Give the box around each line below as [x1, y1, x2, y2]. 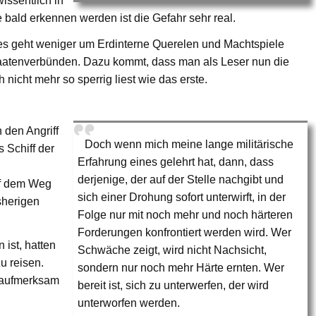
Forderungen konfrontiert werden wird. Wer [78, 226, 292, 239]
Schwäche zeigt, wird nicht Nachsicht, [78, 244, 267, 257]
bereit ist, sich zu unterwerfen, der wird [78, 279, 269, 292]
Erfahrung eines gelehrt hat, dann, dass [78, 156, 274, 169]
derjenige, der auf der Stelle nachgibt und [78, 174, 284, 186]
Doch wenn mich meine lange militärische [85, 138, 294, 151]
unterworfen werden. [78, 297, 181, 310]
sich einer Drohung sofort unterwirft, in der [78, 191, 286, 204]
